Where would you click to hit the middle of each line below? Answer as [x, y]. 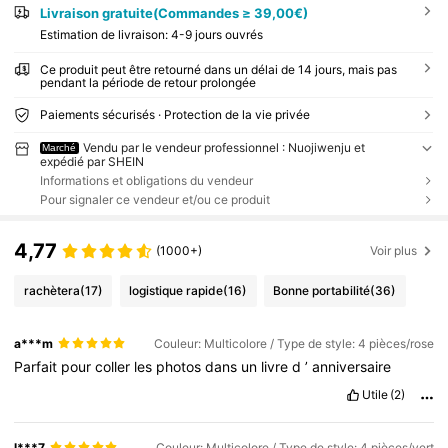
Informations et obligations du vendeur [146, 181]
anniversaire [352, 366]
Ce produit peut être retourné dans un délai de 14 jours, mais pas [218, 70]
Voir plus [394, 250]
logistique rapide [176, 291]
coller [115, 366]
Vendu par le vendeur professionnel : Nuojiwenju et [224, 148]
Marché [59, 148]
